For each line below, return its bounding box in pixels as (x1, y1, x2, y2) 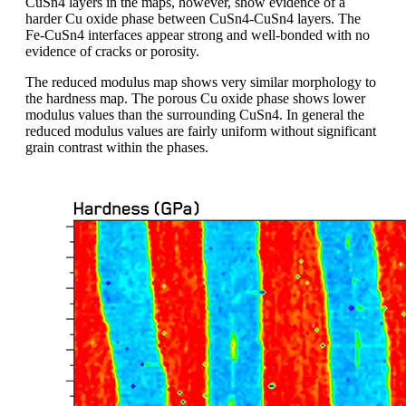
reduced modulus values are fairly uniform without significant (25, 122, 376, 139)
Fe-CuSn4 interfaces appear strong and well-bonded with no (25, 26, 370, 43)
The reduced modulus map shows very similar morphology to (25, 73, 376, 90)
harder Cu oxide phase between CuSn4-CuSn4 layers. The (25, 10, 361, 26)
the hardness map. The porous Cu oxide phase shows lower (25, 90, 365, 106)
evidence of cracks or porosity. (25, 43, 199, 59)
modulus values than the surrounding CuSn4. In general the (25, 106, 364, 122)
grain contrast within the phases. (25, 139, 208, 155)
